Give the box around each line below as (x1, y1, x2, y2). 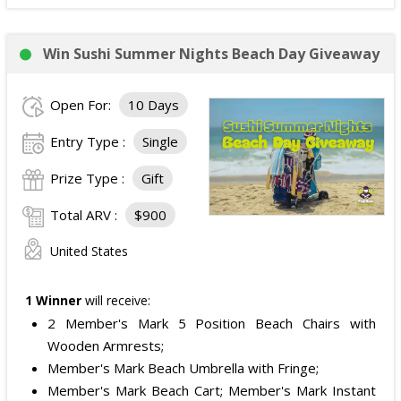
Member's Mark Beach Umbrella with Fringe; (47, 359, 319, 377)
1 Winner (25, 292, 81, 309)
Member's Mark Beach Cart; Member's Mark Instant (47, 381, 376, 399)
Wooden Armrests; (47, 337, 164, 354)
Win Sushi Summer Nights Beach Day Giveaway (43, 44, 380, 64)
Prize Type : (50, 169, 128, 187)
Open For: (50, 96, 115, 114)
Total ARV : (50, 206, 121, 224)
